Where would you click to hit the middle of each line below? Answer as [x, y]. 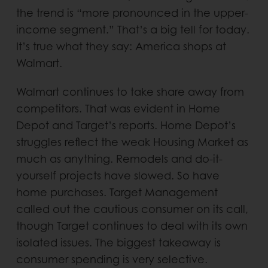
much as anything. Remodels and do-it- [119, 159]
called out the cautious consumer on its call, [132, 209]
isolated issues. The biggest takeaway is [118, 242]
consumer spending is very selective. [112, 259]
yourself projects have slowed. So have [118, 175]
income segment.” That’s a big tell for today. [133, 29]
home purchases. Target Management [117, 192]
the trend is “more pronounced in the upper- [132, 13]
